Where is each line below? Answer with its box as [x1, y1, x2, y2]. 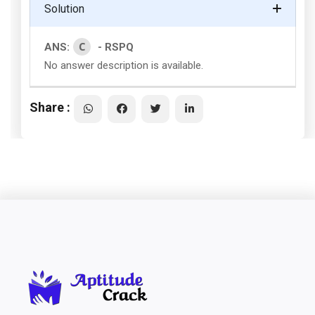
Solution [44, 2, 84, 15]
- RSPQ [98, 41, 134, 53]
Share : [30, 99, 70, 115]
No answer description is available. [44, 59, 203, 72]
